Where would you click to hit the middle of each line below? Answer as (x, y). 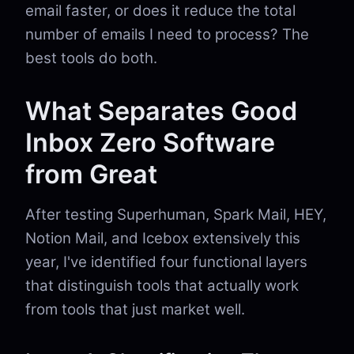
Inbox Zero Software (150, 143)
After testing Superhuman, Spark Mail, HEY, (176, 215)
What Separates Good (161, 111)
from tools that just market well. (135, 309)
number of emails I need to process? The (167, 34)
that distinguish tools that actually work (162, 286)
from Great (91, 174)
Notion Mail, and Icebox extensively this (163, 238)
